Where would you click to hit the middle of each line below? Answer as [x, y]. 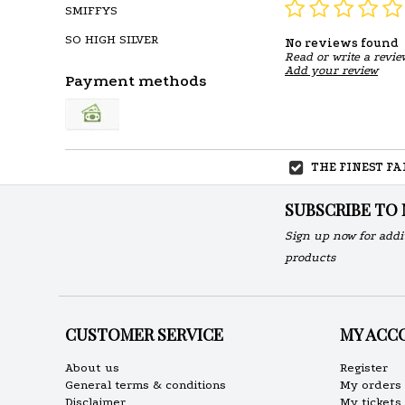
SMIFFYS [91, 10]
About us [92, 367]
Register [363, 367]
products [310, 257]
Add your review [331, 70]
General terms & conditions [146, 385]
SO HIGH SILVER [112, 39]
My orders [370, 385]
